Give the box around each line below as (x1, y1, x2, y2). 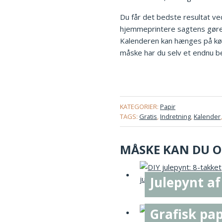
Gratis (139, 111, 157, 121)
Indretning (160, 111, 191, 121)
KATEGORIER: (120, 102, 159, 111)
